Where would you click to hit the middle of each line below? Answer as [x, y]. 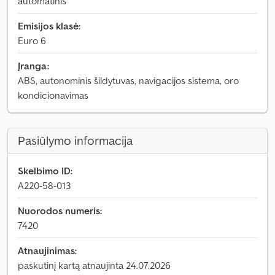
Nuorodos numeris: [60, 211]
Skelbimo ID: [45, 171]
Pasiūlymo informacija [75, 141]
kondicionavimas [53, 95]
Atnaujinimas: [47, 250]
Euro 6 [32, 41]
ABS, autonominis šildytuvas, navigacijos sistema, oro [128, 80]
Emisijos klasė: [49, 26]
